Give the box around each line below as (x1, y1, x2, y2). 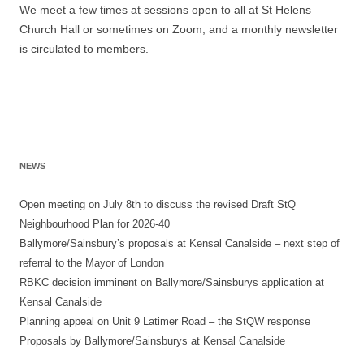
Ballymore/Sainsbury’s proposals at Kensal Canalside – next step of (19, 237, 340, 250)
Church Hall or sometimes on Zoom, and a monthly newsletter (19, 23, 338, 37)
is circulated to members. (19, 42, 149, 56)
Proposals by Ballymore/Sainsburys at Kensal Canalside (19, 335, 285, 348)
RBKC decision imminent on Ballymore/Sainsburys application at (19, 276, 324, 289)
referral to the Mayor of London (19, 257, 164, 270)
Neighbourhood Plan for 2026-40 (19, 218, 170, 231)
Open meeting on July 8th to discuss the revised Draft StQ (19, 198, 296, 211)
